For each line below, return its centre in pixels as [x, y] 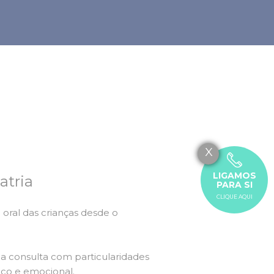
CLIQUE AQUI [234, 196]
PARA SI [234, 184]
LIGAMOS [234, 175]
